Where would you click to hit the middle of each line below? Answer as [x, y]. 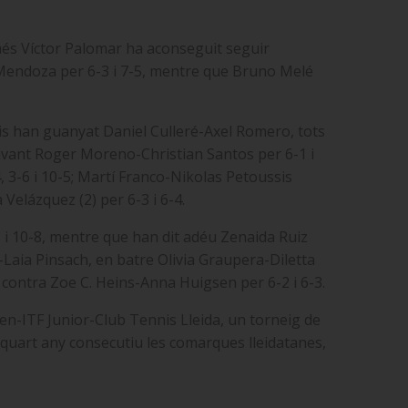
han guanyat [58, 131]
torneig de [285, 320]
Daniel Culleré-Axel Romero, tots [214, 131]
